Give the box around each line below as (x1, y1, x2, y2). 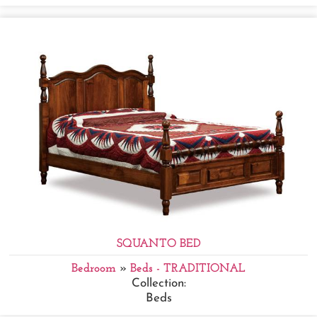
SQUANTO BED (116, 238, 201, 250)
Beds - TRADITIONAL (130, 263, 246, 275)
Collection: (131, 277, 186, 290)
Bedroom (71, 263, 116, 275)
